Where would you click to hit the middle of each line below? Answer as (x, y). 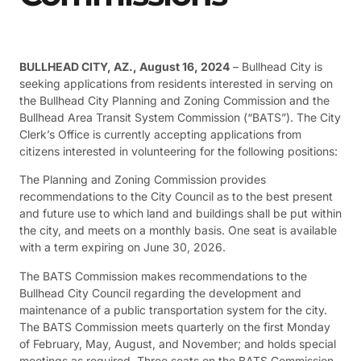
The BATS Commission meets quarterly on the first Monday (175, 326)
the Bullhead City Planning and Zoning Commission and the (174, 100)
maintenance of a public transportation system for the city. (173, 309)
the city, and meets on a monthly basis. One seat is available (178, 230)
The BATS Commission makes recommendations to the (163, 276)
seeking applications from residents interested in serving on (176, 83)
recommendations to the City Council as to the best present (176, 197)
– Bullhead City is (276, 66)
